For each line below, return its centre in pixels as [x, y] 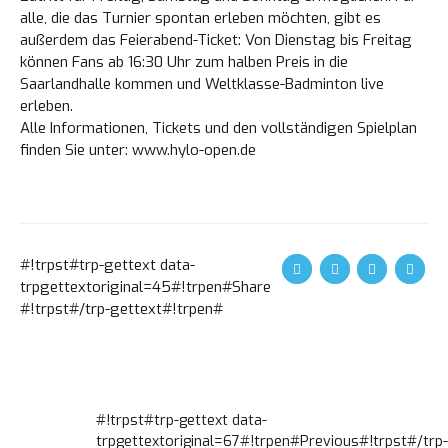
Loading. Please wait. [224, 100]
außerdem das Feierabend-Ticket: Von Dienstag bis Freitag [216, 40]
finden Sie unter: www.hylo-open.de [138, 150]
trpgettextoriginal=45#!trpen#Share [145, 287]
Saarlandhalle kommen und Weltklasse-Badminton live [202, 84]
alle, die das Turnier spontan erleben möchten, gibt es [200, 18]
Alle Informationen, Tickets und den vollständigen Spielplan [218, 128]
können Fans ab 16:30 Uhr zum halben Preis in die [184, 62]
